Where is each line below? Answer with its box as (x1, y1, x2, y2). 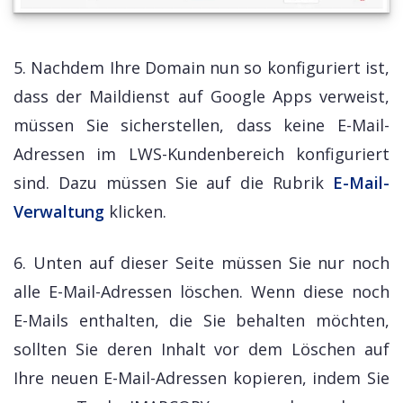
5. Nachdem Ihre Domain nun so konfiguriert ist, (13, 57, 390, 79)
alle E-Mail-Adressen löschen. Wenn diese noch (13, 281, 390, 303)
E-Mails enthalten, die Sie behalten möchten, (13, 309, 390, 332)
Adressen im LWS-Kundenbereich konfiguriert (13, 143, 390, 166)
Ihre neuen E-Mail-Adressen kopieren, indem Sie (13, 367, 390, 390)
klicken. (104, 201, 166, 223)
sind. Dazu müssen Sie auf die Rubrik (13, 172, 333, 194)
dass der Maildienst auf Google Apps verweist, (13, 85, 390, 108)
